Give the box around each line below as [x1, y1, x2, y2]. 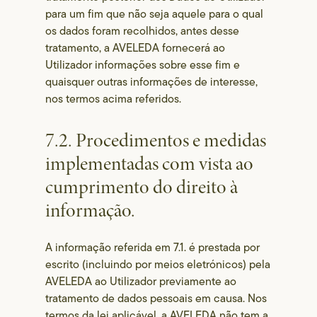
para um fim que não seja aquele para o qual [45, 6, 264, 22]
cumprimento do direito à [45, 175, 238, 200]
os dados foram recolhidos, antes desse [45, 23, 240, 39]
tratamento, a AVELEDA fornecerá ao [45, 40, 226, 56]
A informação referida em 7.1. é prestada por [45, 239, 260, 255]
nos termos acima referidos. [45, 91, 182, 107]
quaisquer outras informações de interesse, [45, 74, 258, 90]
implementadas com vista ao [45, 151, 254, 176]
